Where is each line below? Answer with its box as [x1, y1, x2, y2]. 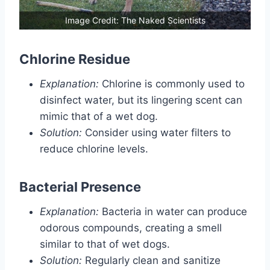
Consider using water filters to [82, 127, 231, 139]
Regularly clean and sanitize [82, 254, 221, 267]
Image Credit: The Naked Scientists [64, 15, 206, 26]
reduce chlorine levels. [40, 143, 148, 155]
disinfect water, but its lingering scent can [40, 94, 242, 107]
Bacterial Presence [19, 179, 141, 195]
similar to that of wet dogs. [40, 238, 170, 251]
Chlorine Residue [19, 51, 130, 67]
